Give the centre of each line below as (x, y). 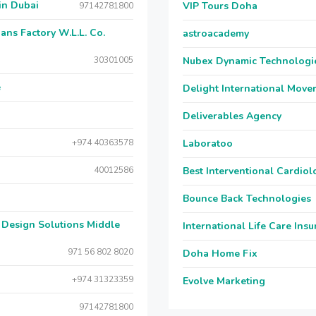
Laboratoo (208, 144)
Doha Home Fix (220, 254)
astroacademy (216, 34)
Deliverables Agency (232, 116)
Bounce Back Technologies (247, 199)
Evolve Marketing (224, 281)
